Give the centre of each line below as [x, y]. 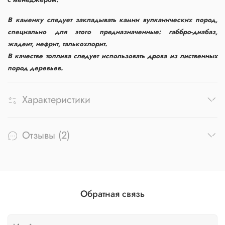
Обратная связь [113, 194]
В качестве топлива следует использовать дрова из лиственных [113, 56]
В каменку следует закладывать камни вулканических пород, [113, 20]
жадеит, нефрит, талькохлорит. [57, 44]
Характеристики [56, 100]
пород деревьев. [35, 68]
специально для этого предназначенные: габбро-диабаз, [113, 32]
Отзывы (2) [46, 136]
